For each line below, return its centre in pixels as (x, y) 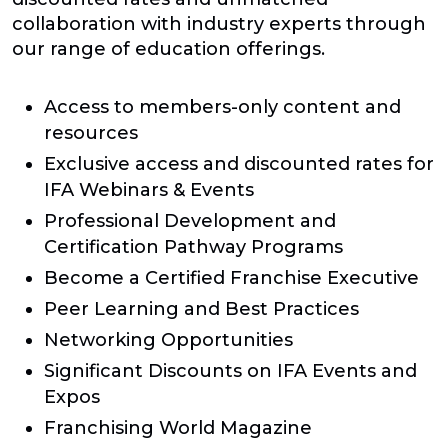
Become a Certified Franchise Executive (231, 277)
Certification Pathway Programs (193, 246)
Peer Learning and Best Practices (201, 308)
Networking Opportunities (168, 339)
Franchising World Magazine (178, 427)
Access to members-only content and (222, 106)
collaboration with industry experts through (219, 23)
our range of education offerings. (168, 48)
